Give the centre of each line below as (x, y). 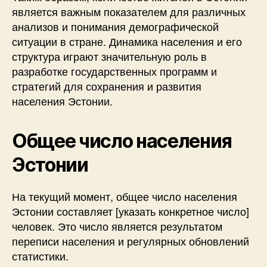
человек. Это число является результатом (117, 226)
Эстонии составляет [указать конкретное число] (131, 211)
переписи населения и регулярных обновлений (131, 240)
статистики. (40, 255)
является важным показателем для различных (129, 11)
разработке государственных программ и (114, 71)
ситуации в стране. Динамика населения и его (127, 41)
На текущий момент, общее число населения (125, 196)
